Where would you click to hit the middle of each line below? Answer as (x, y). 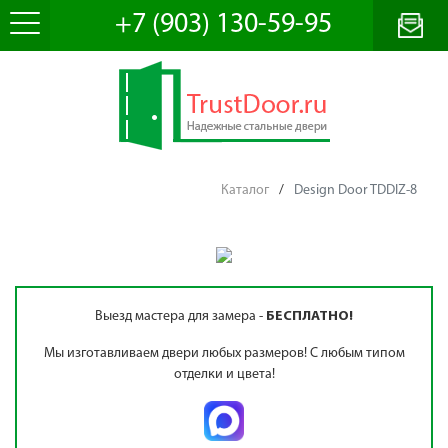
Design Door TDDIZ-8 (355, 190)
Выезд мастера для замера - (180, 316)
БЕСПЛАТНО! (309, 316)
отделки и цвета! (224, 374)
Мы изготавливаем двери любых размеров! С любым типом (224, 353)
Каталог (245, 190)
